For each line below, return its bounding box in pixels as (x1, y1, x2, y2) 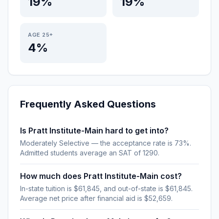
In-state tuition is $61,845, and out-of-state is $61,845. (20, 184, 193, 193)
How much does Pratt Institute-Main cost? (20, 171, 182, 181)
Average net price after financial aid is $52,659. (20, 194, 173, 202)
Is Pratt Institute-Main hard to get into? (20, 126, 169, 135)
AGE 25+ (28, 31, 53, 38)
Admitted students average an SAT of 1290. (20, 149, 159, 157)
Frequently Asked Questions (20, 98, 156, 110)
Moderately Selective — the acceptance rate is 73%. (20, 139, 191, 147)
